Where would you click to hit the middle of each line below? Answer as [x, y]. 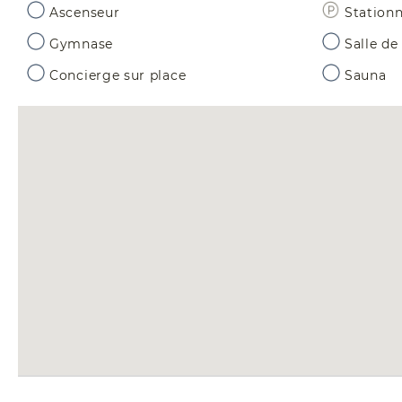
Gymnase [81, 44]
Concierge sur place [118, 76]
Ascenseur [85, 13]
